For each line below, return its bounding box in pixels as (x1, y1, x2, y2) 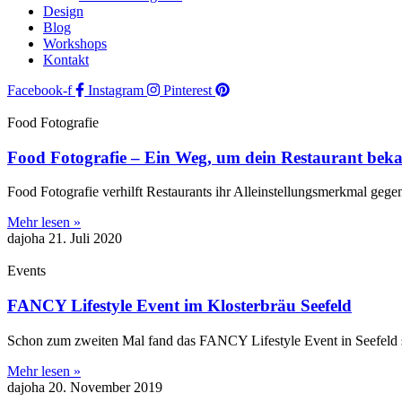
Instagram (88, 83, 144, 98)
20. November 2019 (48, 379, 162, 395)
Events (7, 263, 46, 279)
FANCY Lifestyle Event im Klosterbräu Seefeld (7, 296, 352, 316)
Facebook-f (7, 83, 72, 98)
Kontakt (43, 52, 89, 67)
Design (43, 4, 83, 19)
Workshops (43, 36, 107, 51)
